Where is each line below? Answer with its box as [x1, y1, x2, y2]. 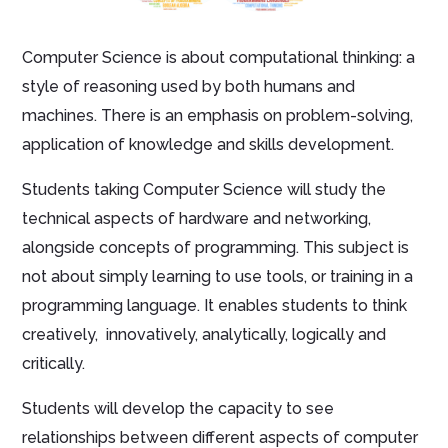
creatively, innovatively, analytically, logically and [22, 325, 387, 345]
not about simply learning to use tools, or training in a [22, 267, 414, 287]
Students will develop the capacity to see [22, 399, 335, 419]
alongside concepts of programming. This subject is [22, 238, 410, 258]
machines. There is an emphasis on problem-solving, [22, 106, 414, 126]
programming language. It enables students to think [22, 296, 408, 316]
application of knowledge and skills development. [22, 135, 395, 155]
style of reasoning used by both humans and [22, 77, 356, 97]
